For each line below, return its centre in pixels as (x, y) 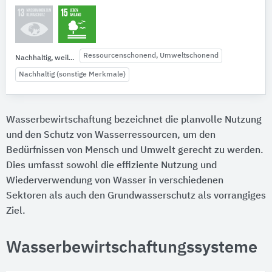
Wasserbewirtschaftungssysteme (132, 248)
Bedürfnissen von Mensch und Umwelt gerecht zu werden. (135, 150)
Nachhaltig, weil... (45, 58)
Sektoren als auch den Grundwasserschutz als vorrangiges (136, 196)
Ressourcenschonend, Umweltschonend (151, 56)
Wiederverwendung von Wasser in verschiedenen (115, 181)
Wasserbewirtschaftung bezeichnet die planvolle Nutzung (134, 120)
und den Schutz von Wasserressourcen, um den (111, 135)
